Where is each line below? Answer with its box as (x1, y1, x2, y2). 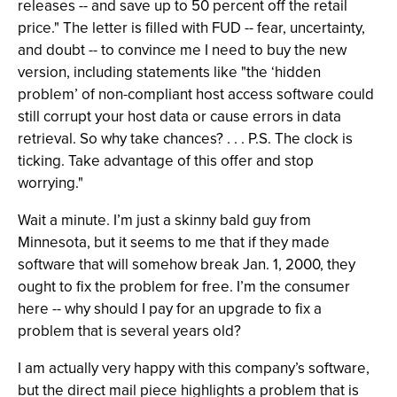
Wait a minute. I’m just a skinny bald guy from (18, 209, 311, 231)
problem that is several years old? (18, 320, 241, 342)
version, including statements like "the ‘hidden (18, 61, 321, 83)
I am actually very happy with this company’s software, (18, 357, 370, 379)
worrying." (18, 172, 83, 194)
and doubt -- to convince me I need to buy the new (18, 39, 346, 61)
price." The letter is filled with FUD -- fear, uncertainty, (18, 17, 365, 39)
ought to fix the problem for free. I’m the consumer (18, 276, 350, 298)
